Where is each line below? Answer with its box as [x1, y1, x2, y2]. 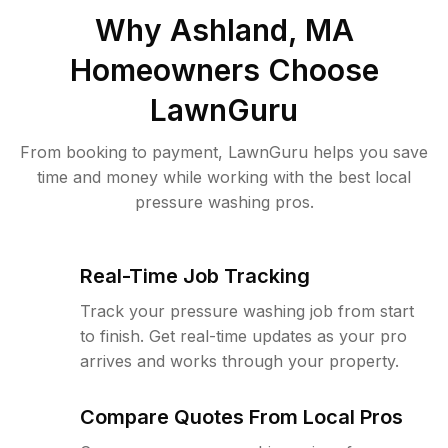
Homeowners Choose [69, 52, 379, 88]
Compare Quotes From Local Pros [80, 405, 403, 429]
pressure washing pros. [134, 192, 314, 212]
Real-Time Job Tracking [80, 264, 310, 288]
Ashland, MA [169, 12, 354, 48]
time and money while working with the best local [37, 167, 411, 187]
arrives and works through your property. [80, 351, 399, 371]
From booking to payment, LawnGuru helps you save [20, 142, 428, 162]
